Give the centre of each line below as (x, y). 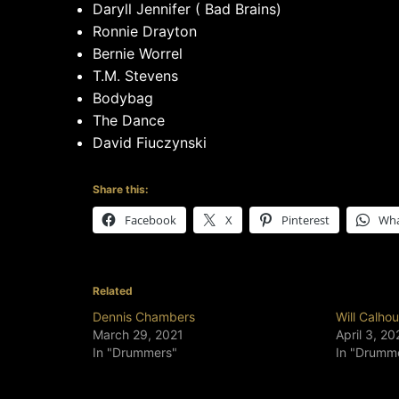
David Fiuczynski (150, 143)
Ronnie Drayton (145, 32)
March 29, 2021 (138, 335)
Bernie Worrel (138, 54)
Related (113, 291)
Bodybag (123, 98)
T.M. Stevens (135, 76)
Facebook (151, 220)
